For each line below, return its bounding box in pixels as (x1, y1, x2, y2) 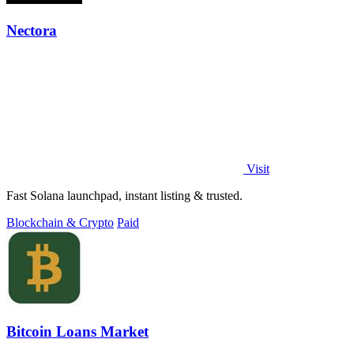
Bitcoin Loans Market (6, 323, 149, 341)
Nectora (6, 21, 57, 39)
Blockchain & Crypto (6, 215, 114, 229)
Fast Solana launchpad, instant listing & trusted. (6, 188, 243, 202)
